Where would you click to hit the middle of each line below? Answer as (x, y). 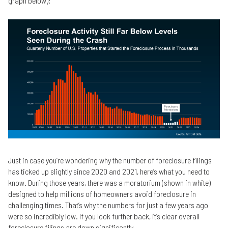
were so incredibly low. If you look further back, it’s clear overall (104, 216)
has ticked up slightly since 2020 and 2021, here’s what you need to (109, 171)
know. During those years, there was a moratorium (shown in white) (109, 182)
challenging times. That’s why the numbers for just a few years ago (108, 205)
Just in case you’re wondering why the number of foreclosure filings (110, 160)
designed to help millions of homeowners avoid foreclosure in (102, 193)
